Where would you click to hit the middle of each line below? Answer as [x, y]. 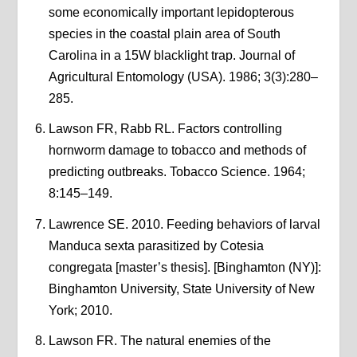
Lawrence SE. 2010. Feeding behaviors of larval [184, 224]
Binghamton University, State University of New [181, 288]
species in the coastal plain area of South [164, 34]
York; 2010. [80, 310]
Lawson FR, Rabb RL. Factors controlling [165, 129]
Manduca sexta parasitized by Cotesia [156, 245]
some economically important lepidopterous [171, 13]
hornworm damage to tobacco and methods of [177, 151]
